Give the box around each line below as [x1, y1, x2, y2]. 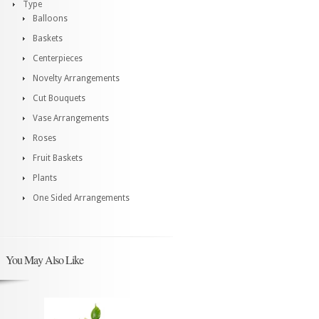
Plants [33, 173, 57, 183]
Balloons [33, 14, 68, 23]
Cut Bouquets [33, 93, 85, 103]
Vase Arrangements [33, 113, 109, 123]
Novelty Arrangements [33, 73, 120, 83]
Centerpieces [33, 53, 83, 63]
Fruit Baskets [33, 153, 83, 163]
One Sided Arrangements [33, 193, 130, 203]
